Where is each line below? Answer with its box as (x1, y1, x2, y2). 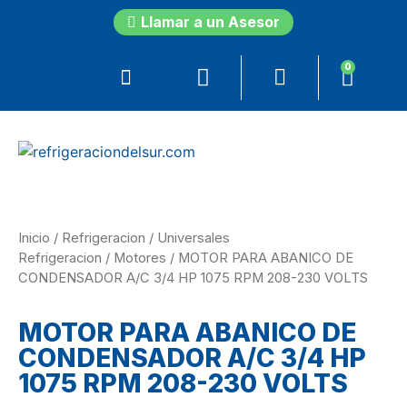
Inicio (18, 230, 50, 247)
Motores (114, 250, 166, 267)
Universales (157, 230, 230, 247)
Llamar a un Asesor (141, 13, 280, 31)
